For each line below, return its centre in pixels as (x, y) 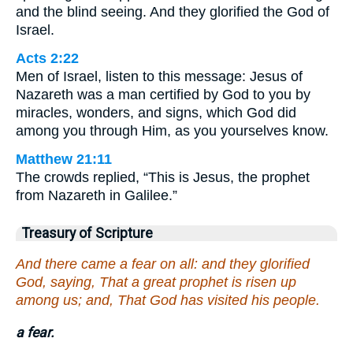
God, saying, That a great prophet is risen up (156, 282)
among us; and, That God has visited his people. (168, 300)
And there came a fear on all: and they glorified (163, 264)
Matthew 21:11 (64, 160)
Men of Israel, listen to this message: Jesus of (159, 77)
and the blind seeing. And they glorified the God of (173, 12)
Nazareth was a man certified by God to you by (163, 95)
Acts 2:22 (47, 59)
